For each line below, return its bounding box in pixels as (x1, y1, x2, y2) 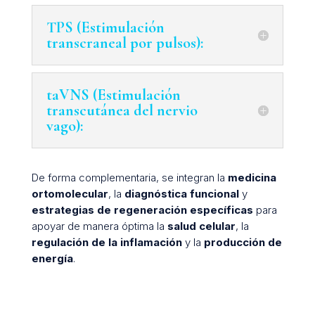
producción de (203, 235, 282, 249)
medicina (227, 170, 276, 184)
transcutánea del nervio (46, 101, 198, 120)
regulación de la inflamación (31, 235, 182, 249)
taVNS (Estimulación (46, 85, 181, 104)
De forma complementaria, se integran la (31, 170, 228, 184)
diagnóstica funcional (124, 186, 239, 200)
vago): (46, 116, 83, 135)
